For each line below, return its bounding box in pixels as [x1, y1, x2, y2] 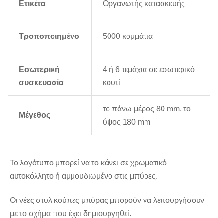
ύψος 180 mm [103, 118, 150, 126]
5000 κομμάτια [103, 32, 153, 40]
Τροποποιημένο [19, 32, 79, 40]
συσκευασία [19, 78, 64, 87]
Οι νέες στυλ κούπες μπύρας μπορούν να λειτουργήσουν [10, 196, 204, 204]
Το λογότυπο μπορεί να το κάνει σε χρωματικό [10, 159, 167, 167]
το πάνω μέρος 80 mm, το [103, 105, 191, 113]
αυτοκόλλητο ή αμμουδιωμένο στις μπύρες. [10, 172, 158, 180]
